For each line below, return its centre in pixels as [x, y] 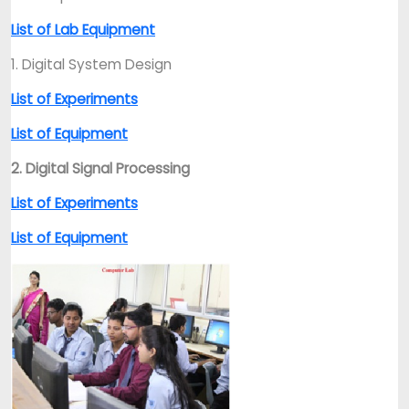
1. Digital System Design [91, 64]
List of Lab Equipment [83, 30]
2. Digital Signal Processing [100, 168]
